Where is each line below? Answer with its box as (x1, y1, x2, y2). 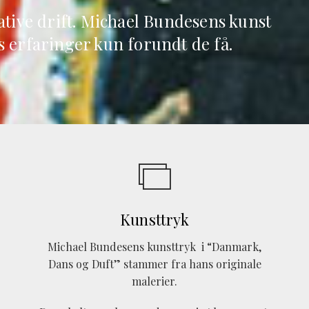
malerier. (132, 274, 177, 289)
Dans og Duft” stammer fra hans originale (48, 257, 261, 272)
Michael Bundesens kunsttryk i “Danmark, (48, 239, 261, 255)
